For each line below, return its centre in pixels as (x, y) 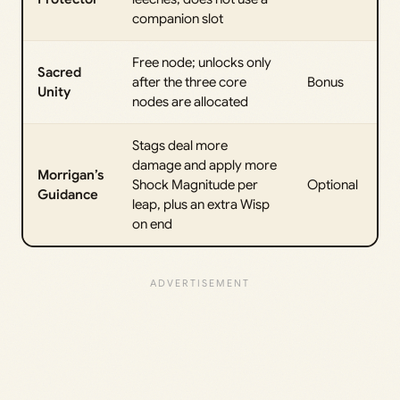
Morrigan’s (71, 175)
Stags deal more (180, 145)
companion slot (178, 18)
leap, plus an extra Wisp (201, 204)
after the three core (189, 82)
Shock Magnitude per (195, 184)
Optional (333, 184)
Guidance (68, 194)
